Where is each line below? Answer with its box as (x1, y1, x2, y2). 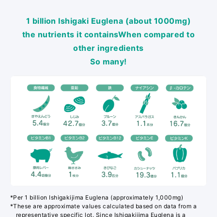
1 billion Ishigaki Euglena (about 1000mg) (26, 16, 191, 26)
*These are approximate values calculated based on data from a (10, 202, 197, 210)
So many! (90, 57, 127, 67)
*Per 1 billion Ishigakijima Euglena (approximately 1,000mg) (10, 194, 184, 201)
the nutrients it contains (22, 30, 118, 40)
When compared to (118, 30, 195, 40)
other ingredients (73, 43, 144, 53)
